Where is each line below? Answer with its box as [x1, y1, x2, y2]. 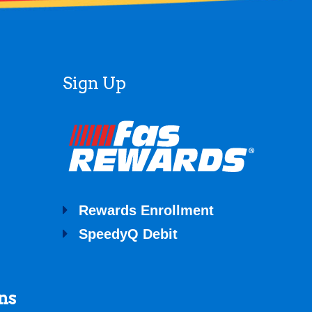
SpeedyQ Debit [78, 226, 178, 242]
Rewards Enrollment [78, 203, 214, 219]
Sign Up [62, 72, 126, 93]
